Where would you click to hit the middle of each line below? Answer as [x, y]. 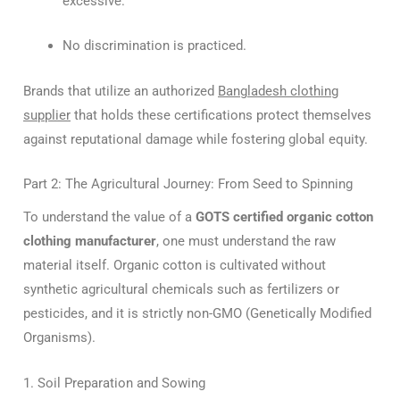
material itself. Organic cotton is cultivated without [175, 266]
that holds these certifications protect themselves [221, 115]
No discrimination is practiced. [154, 46]
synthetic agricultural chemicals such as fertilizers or [181, 290]
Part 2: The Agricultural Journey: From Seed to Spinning [188, 184]
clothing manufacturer [90, 242]
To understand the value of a [109, 217]
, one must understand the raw [246, 242]
